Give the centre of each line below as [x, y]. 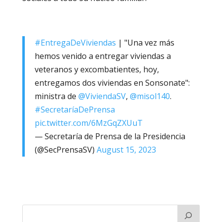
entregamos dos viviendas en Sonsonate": [112, 83]
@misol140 [150, 96]
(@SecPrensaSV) [65, 149]
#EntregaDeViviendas [75, 42]
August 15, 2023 [126, 149]
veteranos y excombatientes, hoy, [97, 69]
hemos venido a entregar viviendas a [103, 56]
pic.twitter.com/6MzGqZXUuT [88, 123]
